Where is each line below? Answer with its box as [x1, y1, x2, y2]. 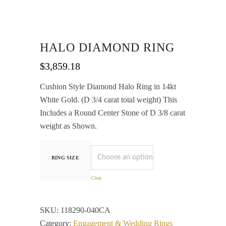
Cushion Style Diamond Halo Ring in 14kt [40, 82, 176, 91]
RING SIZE [51, 155, 79, 160]
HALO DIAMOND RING [40, 41, 175, 54]
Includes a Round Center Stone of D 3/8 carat [40, 108, 185, 117]
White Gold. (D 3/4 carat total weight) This [40, 95, 177, 104]
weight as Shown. [40, 122, 97, 130]
